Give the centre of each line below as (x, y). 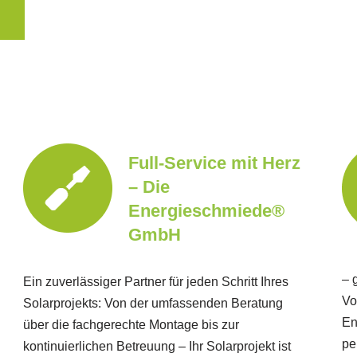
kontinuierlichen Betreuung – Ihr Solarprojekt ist (157, 347)
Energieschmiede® (206, 211)
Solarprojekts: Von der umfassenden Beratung (153, 304)
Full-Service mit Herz (214, 163)
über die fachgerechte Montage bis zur (131, 325)
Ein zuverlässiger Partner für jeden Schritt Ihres (155, 282)
